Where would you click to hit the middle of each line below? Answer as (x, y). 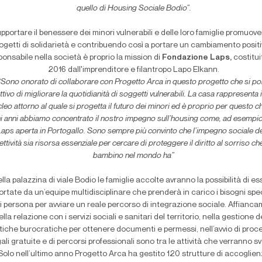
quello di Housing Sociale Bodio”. (134, 8)
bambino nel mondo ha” (134, 156)
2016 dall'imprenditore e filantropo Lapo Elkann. (134, 70)
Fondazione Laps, (197, 58)
